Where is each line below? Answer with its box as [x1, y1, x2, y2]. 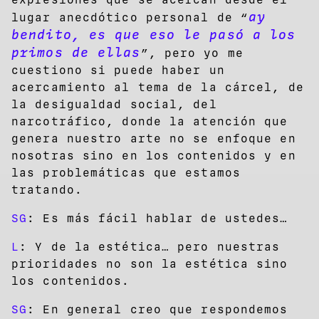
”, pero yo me [140, 46, 244, 60]
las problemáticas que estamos [11, 165, 241, 179]
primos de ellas [11, 44, 141, 61]
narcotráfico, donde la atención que [11, 114, 288, 128]
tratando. [11, 182, 83, 197]
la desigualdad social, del [11, 97, 217, 111]
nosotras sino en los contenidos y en [11, 148, 296, 162]
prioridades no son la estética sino [11, 256, 288, 271]
